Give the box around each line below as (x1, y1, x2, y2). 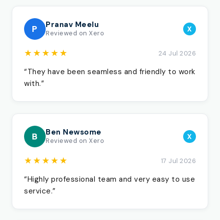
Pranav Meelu (46, 20, 99, 29)
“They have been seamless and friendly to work (24, 67, 195, 77)
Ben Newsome (46, 127, 102, 137)
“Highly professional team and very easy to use (24, 174, 195, 184)
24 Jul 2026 (158, 49, 196, 57)
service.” (24, 186, 56, 196)
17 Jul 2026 (161, 157, 196, 165)
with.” (24, 79, 44, 88)
